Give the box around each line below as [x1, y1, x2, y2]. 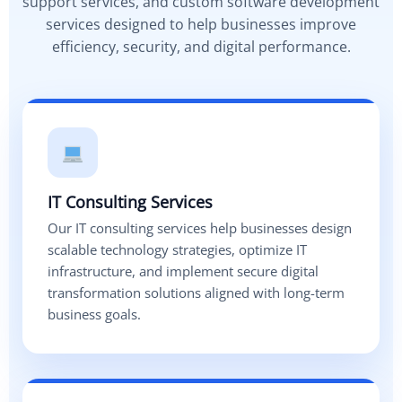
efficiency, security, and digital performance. [51, 37, 351, 57]
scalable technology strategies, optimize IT [48, 240, 307, 259]
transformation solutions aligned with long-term [48, 284, 345, 302]
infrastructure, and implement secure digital [48, 262, 319, 281]
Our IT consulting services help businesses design [48, 219, 352, 238]
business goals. [48, 305, 141, 324]
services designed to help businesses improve [46, 14, 356, 35]
